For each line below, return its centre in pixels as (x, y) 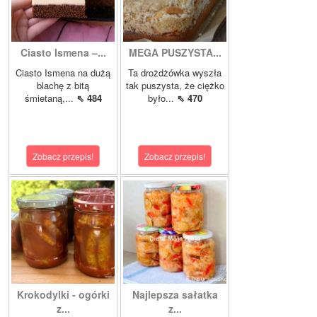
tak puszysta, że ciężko (175, 86)
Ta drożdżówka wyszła (175, 73)
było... (162, 98)
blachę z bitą (63, 86)
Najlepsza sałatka (175, 295)
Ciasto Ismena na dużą (63, 73)
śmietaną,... (50, 98)
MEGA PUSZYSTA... (175, 53)
